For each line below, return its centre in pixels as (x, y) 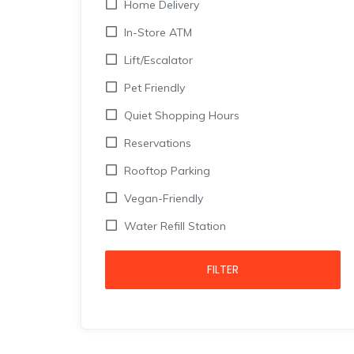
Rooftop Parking (167, 171)
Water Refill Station (175, 226)
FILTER (222, 269)
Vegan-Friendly (164, 198)
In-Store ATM (158, 32)
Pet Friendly (154, 88)
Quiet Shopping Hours (182, 115)
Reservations (158, 143)
